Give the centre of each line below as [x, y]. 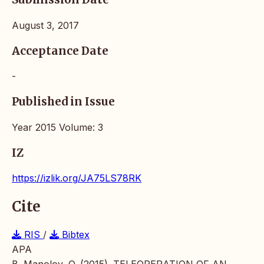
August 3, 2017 [45, 25]
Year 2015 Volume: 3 [57, 127]
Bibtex [74, 235]
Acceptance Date [60, 51]
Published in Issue [63, 102]
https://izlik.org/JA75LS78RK [77, 178]
